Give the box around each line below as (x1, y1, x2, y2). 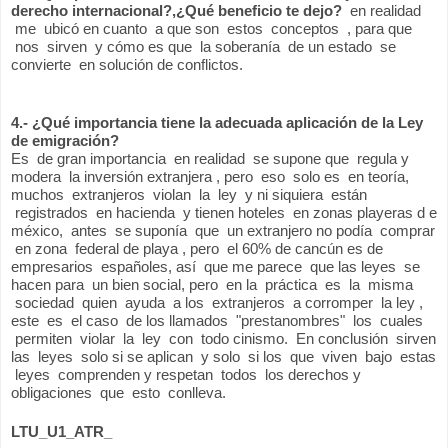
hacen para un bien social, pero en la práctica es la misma (11, 275, 413, 293)
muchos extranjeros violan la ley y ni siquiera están (11, 185, 367, 203)
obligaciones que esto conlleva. (11, 383, 226, 401)
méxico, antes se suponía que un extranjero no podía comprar (11, 221, 435, 239)
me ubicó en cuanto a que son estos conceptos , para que (11, 19, 412, 37)
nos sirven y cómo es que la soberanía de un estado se (11, 37, 396, 55)
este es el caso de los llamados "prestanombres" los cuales (11, 311, 423, 329)
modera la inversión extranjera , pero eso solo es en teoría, (11, 167, 409, 185)
